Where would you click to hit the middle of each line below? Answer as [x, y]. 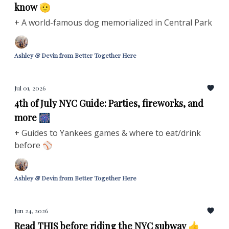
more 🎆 [32, 118]
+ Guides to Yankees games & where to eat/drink [108, 133]
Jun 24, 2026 [31, 211]
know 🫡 [32, 7]
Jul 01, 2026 [30, 88]
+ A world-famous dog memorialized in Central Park [113, 22]
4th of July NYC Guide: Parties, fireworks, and [109, 103]
